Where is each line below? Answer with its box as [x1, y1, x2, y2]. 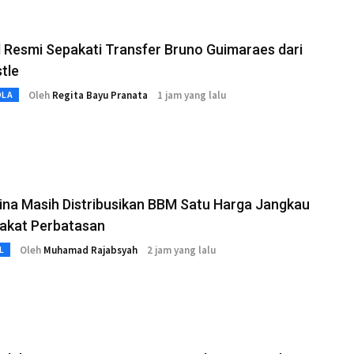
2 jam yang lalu [147, 243, 216, 257]
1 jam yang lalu [157, 88, 226, 102]
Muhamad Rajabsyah [43, 243, 137, 257]
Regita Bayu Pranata [52, 88, 148, 102]
